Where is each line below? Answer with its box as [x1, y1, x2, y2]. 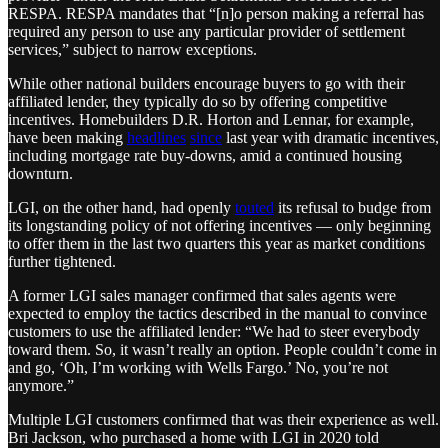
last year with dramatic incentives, [222, 128, 439, 146]
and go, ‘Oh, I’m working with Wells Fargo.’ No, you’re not [8, 358, 388, 376]
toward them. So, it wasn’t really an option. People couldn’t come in [8, 340, 437, 358]
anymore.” [8, 376, 74, 394]
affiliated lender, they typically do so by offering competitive [8, 92, 387, 110]
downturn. [8, 164, 73, 182]
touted [235, 198, 274, 216]
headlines [127, 128, 186, 146]
